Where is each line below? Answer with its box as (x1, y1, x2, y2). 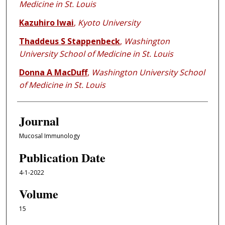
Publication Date (19, 148, 105, 166)
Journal (19, 112, 59, 130)
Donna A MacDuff (19, 67, 87, 78)
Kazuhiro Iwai (19, 17, 74, 29)
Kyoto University (77, 17, 140, 29)
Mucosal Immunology (19, 132, 80, 141)
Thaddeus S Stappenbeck (19, 36, 120, 47)
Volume (19, 185, 58, 203)
